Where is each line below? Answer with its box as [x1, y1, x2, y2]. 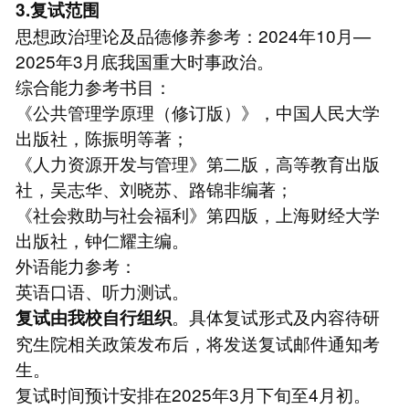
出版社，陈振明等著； [15, 124, 189, 150]
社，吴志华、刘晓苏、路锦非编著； [15, 175, 293, 201]
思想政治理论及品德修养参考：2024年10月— [15, 22, 371, 47]
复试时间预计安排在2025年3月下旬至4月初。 [15, 381, 371, 406]
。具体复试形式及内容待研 [171, 303, 380, 329]
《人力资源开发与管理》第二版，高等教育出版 [15, 150, 380, 175]
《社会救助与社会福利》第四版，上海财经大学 [15, 201, 380, 226]
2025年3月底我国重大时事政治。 [15, 47, 274, 73]
